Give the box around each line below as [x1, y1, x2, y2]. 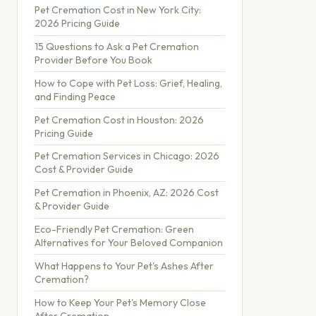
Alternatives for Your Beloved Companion [35, 236, 223, 249]
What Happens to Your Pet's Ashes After [35, 259, 214, 272]
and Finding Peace [35, 90, 116, 103]
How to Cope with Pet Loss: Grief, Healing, [35, 76, 222, 90]
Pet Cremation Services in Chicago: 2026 [35, 150, 219, 163]
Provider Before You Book [35, 54, 152, 67]
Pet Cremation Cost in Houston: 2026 [35, 113, 204, 126]
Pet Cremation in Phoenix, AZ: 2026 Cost [35, 186, 219, 200]
